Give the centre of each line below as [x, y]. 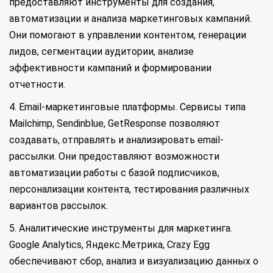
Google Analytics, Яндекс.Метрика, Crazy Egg [109, 245]
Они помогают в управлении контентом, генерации [128, 35]
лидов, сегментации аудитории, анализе [101, 51]
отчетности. [37, 84]
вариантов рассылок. [58, 206]
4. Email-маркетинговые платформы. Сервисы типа [127, 107]
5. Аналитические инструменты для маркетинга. [121, 228]
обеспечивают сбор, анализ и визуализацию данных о [134, 261]
